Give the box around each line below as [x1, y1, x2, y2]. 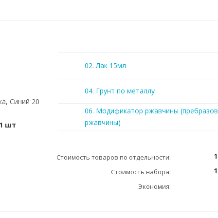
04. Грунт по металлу [85, 86, 155, 95]
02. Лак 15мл [85, 61, 126, 70]
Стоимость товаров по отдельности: [56, 153, 171, 162]
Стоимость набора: [111, 167, 171, 176]
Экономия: [138, 182, 171, 191]
